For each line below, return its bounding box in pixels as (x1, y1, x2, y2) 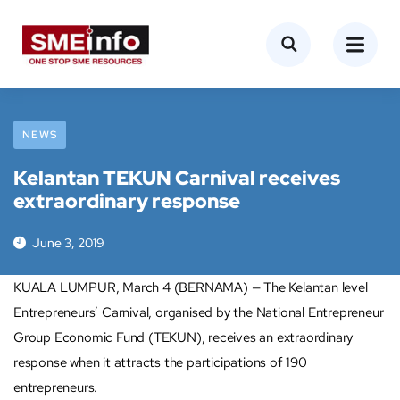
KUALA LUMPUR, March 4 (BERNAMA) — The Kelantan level (13, 279, 368, 296)
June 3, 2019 (32, 235, 104, 251)
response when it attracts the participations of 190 (13, 354, 307, 371)
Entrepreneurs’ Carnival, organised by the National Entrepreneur (13, 304, 384, 321)
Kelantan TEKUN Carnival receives (13, 165, 340, 191)
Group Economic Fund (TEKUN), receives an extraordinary (13, 329, 354, 346)
